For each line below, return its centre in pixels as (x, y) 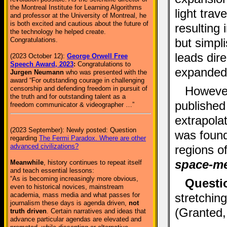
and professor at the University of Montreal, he (78, 15)
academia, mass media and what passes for (75, 195)
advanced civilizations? (44, 146)
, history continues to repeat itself (93, 162)
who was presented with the (105, 72)
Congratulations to (103, 64)
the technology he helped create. (58, 32)
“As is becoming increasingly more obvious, (74, 179)
